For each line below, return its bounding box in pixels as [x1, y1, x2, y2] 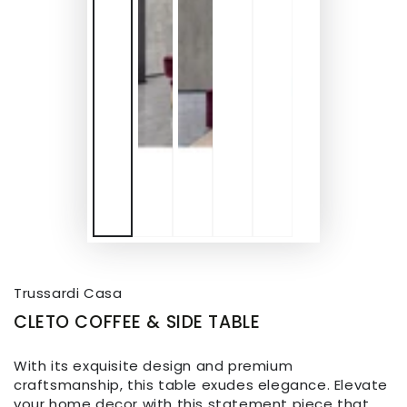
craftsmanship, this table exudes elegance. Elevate [14, 375, 389, 394]
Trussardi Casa [14, 283, 123, 303]
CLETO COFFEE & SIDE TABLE [14, 310, 261, 334]
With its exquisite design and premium [14, 356, 293, 375]
